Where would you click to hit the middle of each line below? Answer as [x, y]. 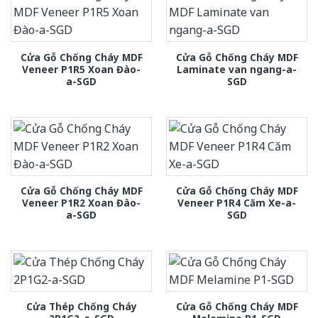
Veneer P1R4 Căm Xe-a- [237, 202]
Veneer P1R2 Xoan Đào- [81, 202]
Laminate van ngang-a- [237, 69]
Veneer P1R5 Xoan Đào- [81, 69]
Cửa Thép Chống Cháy [81, 307]
